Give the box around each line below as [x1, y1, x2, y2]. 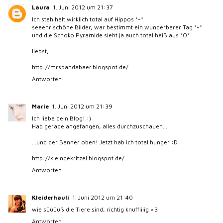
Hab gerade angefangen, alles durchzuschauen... [32, 122, 168, 130]
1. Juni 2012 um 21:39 [52, 102, 113, 110]
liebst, [32, 47, 49, 55]
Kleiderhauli [32, 193, 70, 201]
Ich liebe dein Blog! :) [32, 114, 92, 122]
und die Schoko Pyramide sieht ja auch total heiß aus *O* [32, 31, 190, 39]
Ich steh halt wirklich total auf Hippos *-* [32, 15, 144, 23]
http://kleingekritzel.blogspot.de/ [32, 154, 125, 162]
